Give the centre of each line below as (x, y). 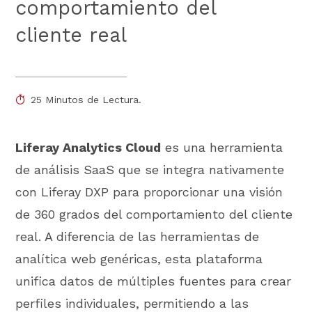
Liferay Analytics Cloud (88, 147)
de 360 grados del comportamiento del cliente (154, 214)
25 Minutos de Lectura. (86, 99)
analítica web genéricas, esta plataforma (139, 258)
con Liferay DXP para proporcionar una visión (149, 192)
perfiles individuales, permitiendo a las (132, 303)
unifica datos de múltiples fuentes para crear (154, 281)
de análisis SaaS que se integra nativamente (150, 169)
